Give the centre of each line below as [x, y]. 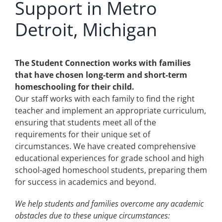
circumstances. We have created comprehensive [105, 146]
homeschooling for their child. [74, 87]
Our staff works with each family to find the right [105, 99]
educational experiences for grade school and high [109, 158]
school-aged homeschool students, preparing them [111, 170]
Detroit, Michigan [86, 30]
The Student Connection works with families [103, 63]
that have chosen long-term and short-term [101, 75]
